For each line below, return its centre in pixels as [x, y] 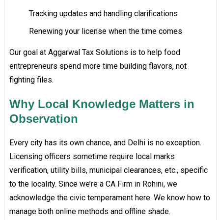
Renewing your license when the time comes [105, 31]
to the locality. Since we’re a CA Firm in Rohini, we [93, 184]
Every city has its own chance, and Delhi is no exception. [105, 143]
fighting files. [31, 80]
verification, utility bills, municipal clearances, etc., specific [108, 170]
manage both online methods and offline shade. [90, 212]
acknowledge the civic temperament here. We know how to [110, 198]
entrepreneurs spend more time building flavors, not [98, 66]
